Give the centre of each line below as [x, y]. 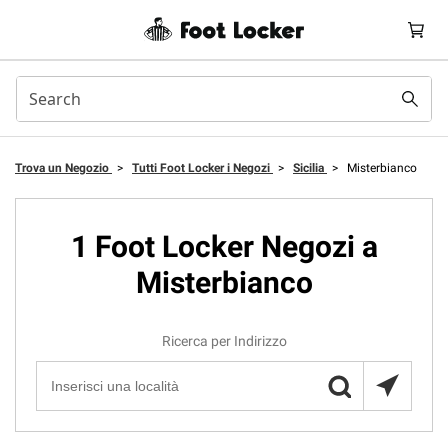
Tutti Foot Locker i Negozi [202, 168]
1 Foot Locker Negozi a [224, 246]
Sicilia [310, 168]
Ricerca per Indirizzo [224, 341]
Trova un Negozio [63, 168]
